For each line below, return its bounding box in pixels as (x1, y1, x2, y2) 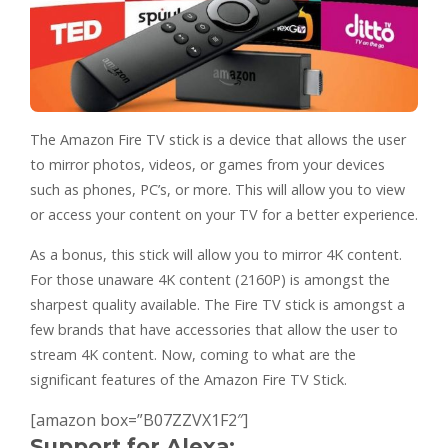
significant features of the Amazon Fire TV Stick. (30, 370, 347, 390)
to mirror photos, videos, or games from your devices (30, 155, 385, 175)
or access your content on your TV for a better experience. (30, 205, 418, 225)
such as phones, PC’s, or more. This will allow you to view (30, 180, 405, 200)
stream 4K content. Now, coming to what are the (30, 345, 356, 365)
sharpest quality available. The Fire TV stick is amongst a (30, 295, 405, 315)
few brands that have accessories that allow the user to (30, 320, 398, 340)
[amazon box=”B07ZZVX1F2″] (30, 409, 248, 432)
